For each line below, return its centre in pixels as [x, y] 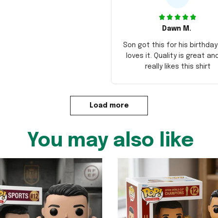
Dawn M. [177, 28]
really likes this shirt [178, 66]
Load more [109, 105]
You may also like [110, 141]
